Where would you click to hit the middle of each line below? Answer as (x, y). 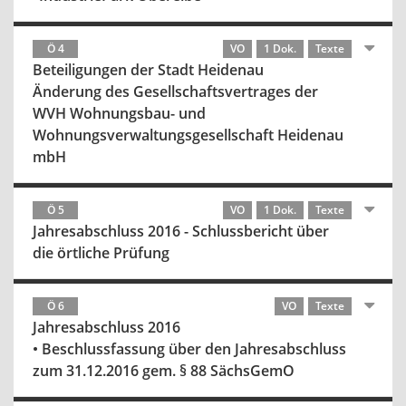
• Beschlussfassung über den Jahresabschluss (189, 349)
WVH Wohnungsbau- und (119, 113)
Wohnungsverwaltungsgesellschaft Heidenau (188, 135)
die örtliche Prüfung (101, 253)
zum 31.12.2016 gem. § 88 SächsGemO (164, 371)
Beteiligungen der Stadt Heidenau (150, 70)
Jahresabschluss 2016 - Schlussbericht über (181, 231)
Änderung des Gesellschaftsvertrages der (175, 92)
